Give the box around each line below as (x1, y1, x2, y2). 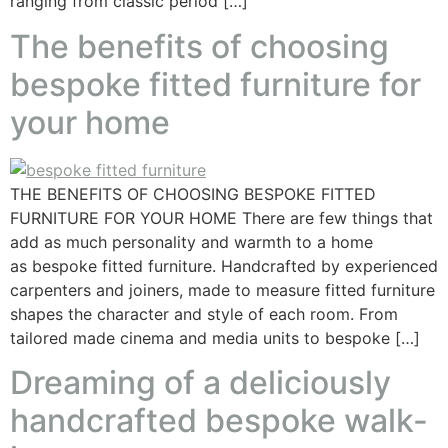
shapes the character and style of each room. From (10, 303, 398, 324)
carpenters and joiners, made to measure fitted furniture (10, 279, 435, 300)
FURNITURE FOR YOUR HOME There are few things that (10, 207, 433, 228)
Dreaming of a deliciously (10, 363, 391, 403)
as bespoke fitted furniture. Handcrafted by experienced (10, 255, 438, 276)
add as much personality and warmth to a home (10, 231, 373, 252)
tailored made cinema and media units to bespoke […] (10, 327, 420, 348)
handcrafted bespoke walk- (10, 401, 428, 441)
